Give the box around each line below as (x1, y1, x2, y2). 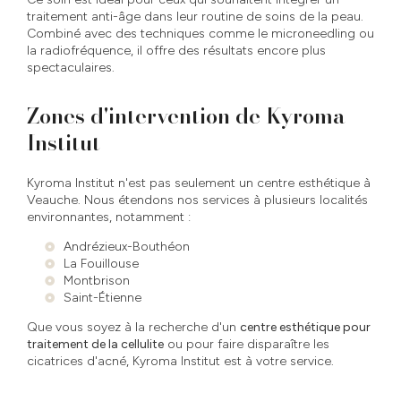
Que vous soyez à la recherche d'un (27, 319, 240, 335)
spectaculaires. (27, 59, 115, 75)
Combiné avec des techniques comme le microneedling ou (27, 25, 374, 41)
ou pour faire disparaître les (164, 336, 329, 352)
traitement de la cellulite (27, 336, 164, 352)
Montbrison (64, 272, 130, 288)
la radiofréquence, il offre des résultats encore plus (27, 42, 326, 58)
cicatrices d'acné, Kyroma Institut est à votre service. (27, 353, 334, 369)
